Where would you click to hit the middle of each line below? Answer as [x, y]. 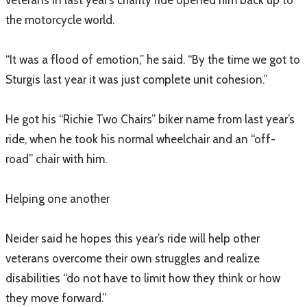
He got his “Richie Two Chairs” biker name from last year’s [150, 119]
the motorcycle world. [60, 20]
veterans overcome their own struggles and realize [133, 258]
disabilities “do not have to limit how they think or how [143, 278]
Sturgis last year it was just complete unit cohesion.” [136, 79]
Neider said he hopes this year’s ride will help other [133, 238]
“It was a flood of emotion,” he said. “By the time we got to [153, 60]
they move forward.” [56, 298]
